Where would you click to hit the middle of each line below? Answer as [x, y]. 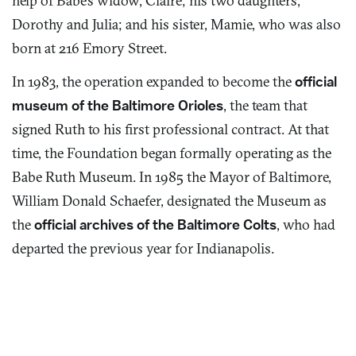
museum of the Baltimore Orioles [118, 105]
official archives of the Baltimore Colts [154, 224]
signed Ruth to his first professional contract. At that [170, 129]
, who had [306, 224]
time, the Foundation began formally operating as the [172, 153]
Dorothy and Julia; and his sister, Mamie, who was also [176, 24]
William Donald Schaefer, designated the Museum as [169, 200]
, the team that [265, 105]
